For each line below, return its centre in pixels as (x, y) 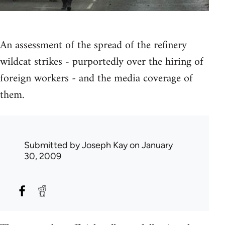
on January (150, 145)
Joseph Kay (105, 145)
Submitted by (53, 145)
